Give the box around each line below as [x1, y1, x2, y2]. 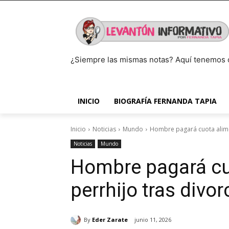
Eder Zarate [92, 215, 128, 223]
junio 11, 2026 [134, 216, 171, 224]
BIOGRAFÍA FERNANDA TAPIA [114, 96, 217, 106]
